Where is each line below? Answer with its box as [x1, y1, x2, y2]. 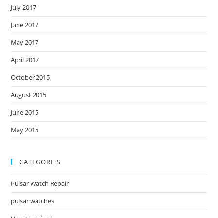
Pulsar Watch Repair [11, 179, 69, 188]
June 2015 [11, 108, 39, 117]
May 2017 [11, 38, 39, 47]
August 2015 [11, 91, 47, 99]
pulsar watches [11, 197, 54, 205]
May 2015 [11, 126, 39, 134]
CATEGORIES [19, 157, 61, 166]
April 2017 [11, 55, 39, 64]
